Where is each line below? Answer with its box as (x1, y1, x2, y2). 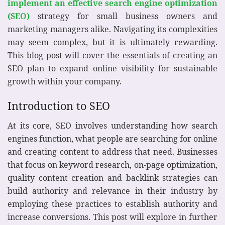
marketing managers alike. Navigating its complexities (8, 23, 217, 35)
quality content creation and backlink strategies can (8, 172, 217, 184)
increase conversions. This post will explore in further (8, 211, 217, 223)
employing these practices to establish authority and (8, 198, 217, 210)
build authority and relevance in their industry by (8, 185, 217, 197)
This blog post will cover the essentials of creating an (8, 49, 217, 61)
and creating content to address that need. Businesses (8, 146, 217, 158)
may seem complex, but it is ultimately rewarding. (8, 36, 217, 48)
